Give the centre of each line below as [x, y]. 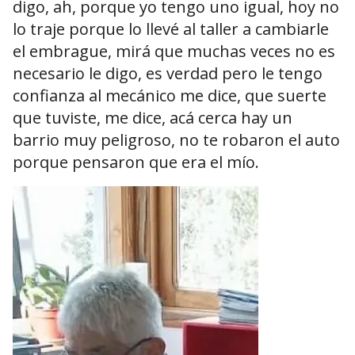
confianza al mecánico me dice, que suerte [170, 96]
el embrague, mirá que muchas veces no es [174, 52]
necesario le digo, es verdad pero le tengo [168, 74]
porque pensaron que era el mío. [136, 162]
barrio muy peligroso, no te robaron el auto [176, 140]
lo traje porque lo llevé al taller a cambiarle [171, 29]
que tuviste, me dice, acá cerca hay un [153, 118]
